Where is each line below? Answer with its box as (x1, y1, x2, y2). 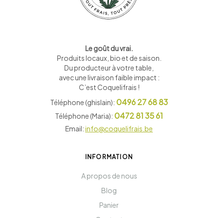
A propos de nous (81, 171, 137, 180)
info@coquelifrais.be (85, 124, 153, 133)
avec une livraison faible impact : (58, 73, 160, 82)
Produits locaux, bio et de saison (56, 53, 160, 62)
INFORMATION (85, 153, 133, 161)
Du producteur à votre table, (64, 63, 154, 72)
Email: (65, 124, 85, 133)
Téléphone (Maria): (55, 111, 113, 120)
